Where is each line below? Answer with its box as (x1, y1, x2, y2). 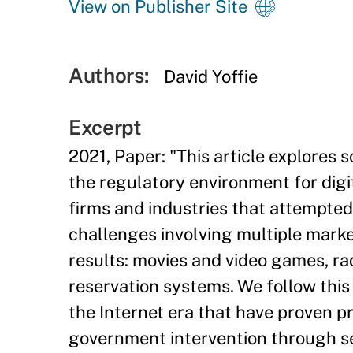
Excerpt (69, 115, 142, 139)
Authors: (69, 63, 149, 87)
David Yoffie (164, 66, 258, 87)
